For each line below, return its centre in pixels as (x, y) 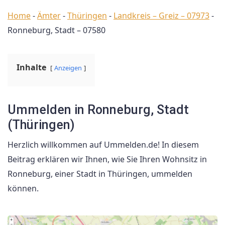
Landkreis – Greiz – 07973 (161, 16)
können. (23, 188)
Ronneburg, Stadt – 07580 (57, 30)
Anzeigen (68, 68)
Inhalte (31, 67)
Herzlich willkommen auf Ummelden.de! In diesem (103, 145)
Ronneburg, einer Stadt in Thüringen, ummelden (100, 174)
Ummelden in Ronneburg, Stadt (98, 110)
